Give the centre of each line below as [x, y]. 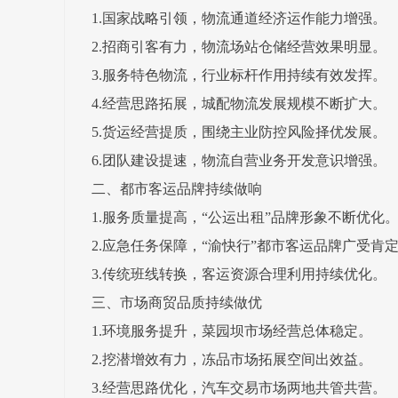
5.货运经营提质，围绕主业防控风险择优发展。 [239, 132]
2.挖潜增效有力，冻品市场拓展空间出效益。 [232, 359]
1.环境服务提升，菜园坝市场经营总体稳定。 [232, 331]
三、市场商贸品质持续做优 [177, 302]
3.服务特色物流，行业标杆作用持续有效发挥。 [239, 75]
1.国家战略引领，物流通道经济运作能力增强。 [239, 18]
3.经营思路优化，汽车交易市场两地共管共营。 [239, 388]
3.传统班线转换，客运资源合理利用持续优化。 [239, 274]
